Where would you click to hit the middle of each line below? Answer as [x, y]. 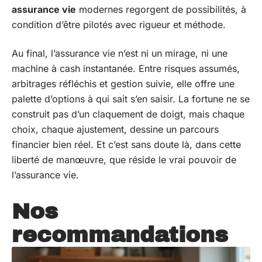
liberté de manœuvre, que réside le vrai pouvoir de [124, 159]
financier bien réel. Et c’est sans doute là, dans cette [126, 144]
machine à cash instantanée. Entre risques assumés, [126, 68]
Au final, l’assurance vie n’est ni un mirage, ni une [120, 53]
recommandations [120, 235]
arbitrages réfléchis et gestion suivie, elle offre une [123, 83]
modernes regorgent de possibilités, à [161, 9]
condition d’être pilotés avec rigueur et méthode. [119, 25]
